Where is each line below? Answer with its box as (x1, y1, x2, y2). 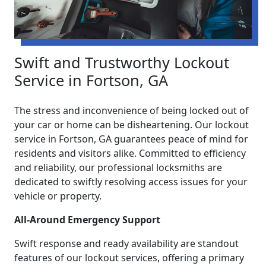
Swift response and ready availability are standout (14, 237, 239, 251)
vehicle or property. (14, 189, 102, 203)
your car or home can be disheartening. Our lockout (14, 118, 249, 132)
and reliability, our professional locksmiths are (14, 161, 222, 175)
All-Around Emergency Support (14, 213, 160, 227)
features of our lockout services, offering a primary (14, 251, 244, 265)
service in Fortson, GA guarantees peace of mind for (14, 132, 248, 146)
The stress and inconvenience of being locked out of (14, 104, 249, 118)
